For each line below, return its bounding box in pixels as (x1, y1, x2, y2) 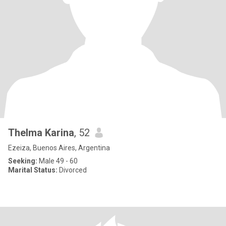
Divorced (58, 166, 87, 174)
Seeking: (8, 157, 37, 165)
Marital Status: (8, 166, 58, 174)
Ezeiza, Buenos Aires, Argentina (8, 144, 110, 152)
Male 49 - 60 (37, 157, 78, 165)
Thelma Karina (8, 127, 74, 139)
